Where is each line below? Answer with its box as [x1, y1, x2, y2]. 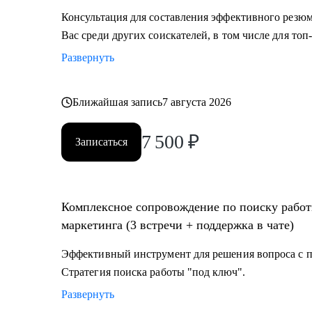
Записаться [75, 136, 127, 148]
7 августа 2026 [162, 96, 232, 108]
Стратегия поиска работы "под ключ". [61, 266, 245, 278]
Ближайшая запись [72, 96, 163, 108]
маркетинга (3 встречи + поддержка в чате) [61, 218, 294, 232]
